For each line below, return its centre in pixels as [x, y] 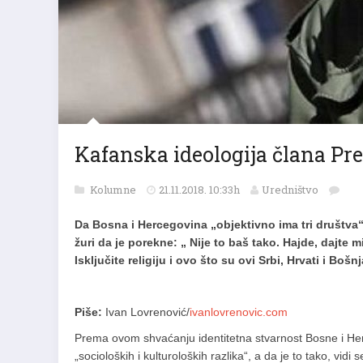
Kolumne [114, 190]
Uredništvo [290, 190]
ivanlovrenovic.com [239, 312]
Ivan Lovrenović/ [146, 312]
